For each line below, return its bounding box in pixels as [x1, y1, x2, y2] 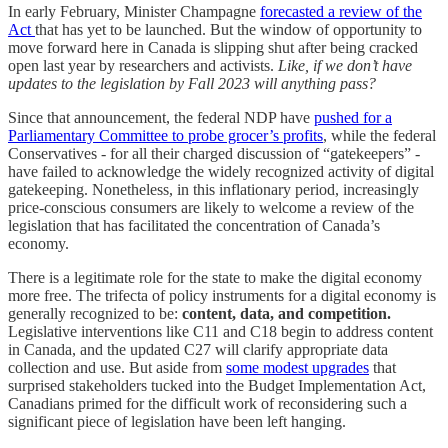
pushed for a [314, 108, 392, 126]
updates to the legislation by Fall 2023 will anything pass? [8, 74, 376, 92]
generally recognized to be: [8, 304, 182, 322]
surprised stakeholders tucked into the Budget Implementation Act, [8, 376, 426, 394]
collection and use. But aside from [8, 358, 226, 376]
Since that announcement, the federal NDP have [8, 108, 314, 126]
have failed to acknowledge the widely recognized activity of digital [8, 162, 434, 180]
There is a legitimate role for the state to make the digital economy [8, 268, 422, 286]
